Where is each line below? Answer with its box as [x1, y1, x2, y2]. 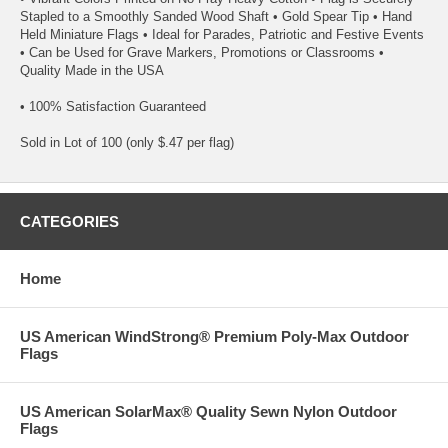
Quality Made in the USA [20, 62, 164, 78]
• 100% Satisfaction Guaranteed [20, 98, 206, 114]
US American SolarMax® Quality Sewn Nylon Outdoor [20, 402, 397, 420]
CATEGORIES [20, 212, 119, 230]
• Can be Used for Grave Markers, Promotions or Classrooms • [20, 44, 384, 60]
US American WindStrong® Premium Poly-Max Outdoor [20, 327, 409, 345]
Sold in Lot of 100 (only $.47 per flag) [20, 134, 234, 150]
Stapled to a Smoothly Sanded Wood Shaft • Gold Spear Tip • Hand [20, 8, 412, 24]
